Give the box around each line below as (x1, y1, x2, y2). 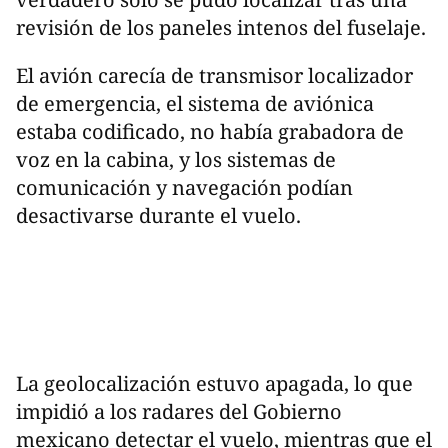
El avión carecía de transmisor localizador (16, 62, 413, 90)
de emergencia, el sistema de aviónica (16, 90, 374, 118)
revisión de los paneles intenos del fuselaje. (16, 14, 426, 42)
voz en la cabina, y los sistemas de (16, 146, 336, 174)
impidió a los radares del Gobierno (16, 398, 342, 426)
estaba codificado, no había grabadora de (16, 118, 404, 146)
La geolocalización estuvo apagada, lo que (16, 370, 413, 398)
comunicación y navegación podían (16, 174, 353, 202)
